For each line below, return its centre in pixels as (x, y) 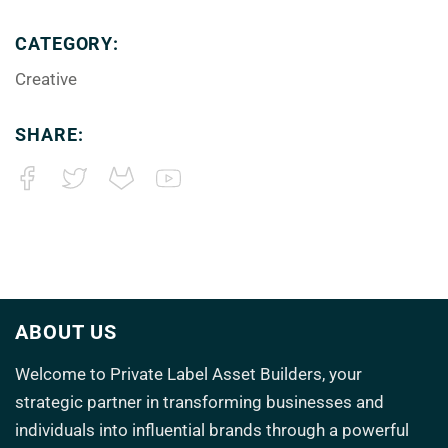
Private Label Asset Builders (216, 374)
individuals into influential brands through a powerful (212, 430)
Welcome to (62, 374)
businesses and (325, 402)
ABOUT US (66, 332)
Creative (46, 79)
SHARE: (49, 134)
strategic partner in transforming (138, 402)
